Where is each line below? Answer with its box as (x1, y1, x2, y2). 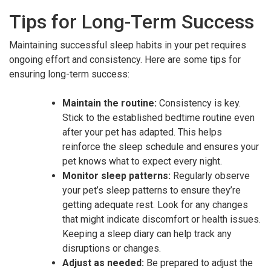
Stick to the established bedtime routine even (62, 111, 255, 123)
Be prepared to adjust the (144, 256, 253, 269)
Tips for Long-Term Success (9, 10, 254, 33)
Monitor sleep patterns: (62, 169, 171, 181)
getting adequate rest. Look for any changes (62, 198, 248, 211)
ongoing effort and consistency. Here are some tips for (9, 53, 241, 65)
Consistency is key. (157, 97, 241, 109)
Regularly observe (171, 169, 250, 181)
